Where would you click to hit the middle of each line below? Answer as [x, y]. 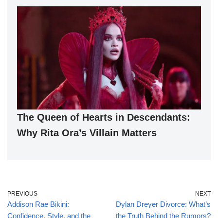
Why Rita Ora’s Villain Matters [87, 133]
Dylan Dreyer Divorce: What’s [163, 204]
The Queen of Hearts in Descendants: [104, 118]
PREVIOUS [22, 194]
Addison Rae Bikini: [38, 204]
